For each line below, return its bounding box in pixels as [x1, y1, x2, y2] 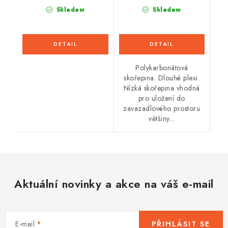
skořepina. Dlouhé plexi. [124, 73, 200, 83]
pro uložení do [138, 93, 185, 104]
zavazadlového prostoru [123, 103, 201, 114]
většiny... [149, 113, 175, 124]
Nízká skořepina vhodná [123, 83, 200, 94]
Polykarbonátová [135, 63, 188, 73]
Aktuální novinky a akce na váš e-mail [14, 176, 214, 192]
